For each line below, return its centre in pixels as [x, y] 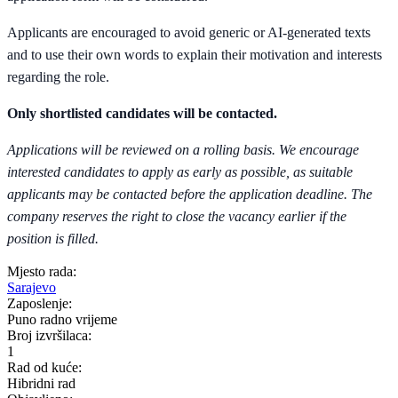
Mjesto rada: [42, 272]
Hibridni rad [41, 384]
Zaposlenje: [40, 304]
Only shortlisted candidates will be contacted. [142, 114]
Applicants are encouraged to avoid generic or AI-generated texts [189, 33]
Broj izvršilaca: [49, 336]
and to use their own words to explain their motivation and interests [195, 55]
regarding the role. [58, 77]
